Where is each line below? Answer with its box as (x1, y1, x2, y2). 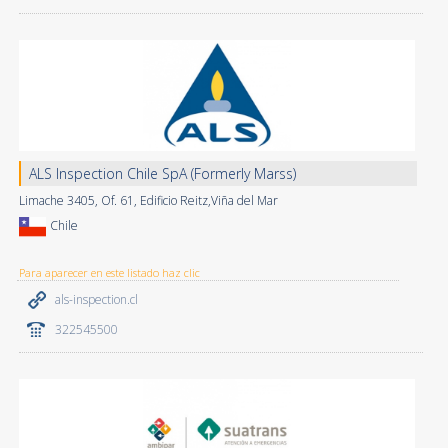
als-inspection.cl (54, 290, 138, 308)
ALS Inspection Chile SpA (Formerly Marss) (28, 163, 296, 183)
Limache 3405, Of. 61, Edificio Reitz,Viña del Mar (18, 191, 278, 209)
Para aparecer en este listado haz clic (18, 264, 200, 280)
